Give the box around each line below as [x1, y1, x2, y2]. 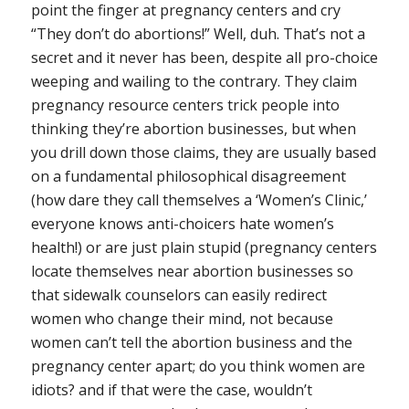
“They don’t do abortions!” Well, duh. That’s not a [30, 24, 365, 45]
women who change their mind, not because [30, 309, 333, 330]
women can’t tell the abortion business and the [30, 332, 352, 353]
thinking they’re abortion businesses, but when [30, 119, 356, 140]
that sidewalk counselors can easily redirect [30, 285, 327, 306]
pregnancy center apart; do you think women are [30, 356, 365, 377]
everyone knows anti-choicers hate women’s [30, 214, 334, 235]
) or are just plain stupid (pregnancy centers [77, 237, 377, 258]
